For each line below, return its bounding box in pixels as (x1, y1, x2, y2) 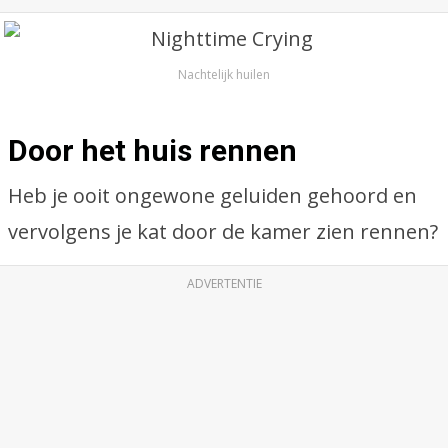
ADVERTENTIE (186, 275, 262, 292)
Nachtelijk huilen (178, 66, 270, 83)
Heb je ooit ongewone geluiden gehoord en (8, 182, 417, 209)
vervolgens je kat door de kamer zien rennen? (8, 218, 438, 245)
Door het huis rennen (8, 133, 297, 168)
